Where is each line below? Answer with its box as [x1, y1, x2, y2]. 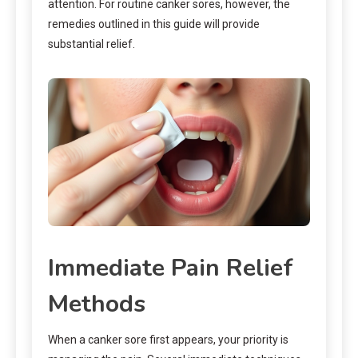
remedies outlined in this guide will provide [48, 18, 260, 31]
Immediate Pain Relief [48, 251, 293, 284]
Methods [48, 287, 145, 320]
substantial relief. [48, 38, 135, 51]
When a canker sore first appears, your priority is [48, 332, 288, 346]
